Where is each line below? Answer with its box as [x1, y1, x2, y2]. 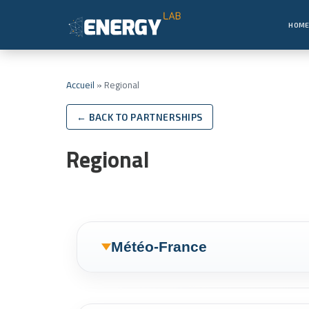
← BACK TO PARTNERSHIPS [77, 111, 203, 123]
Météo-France [111, 239, 207, 255]
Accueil [66, 78, 94, 92]
